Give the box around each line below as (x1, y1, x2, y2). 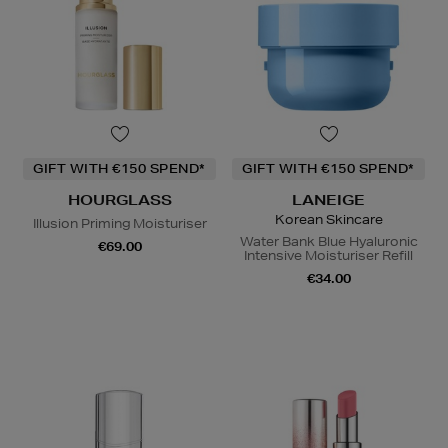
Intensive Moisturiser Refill (244, 246, 413, 264)
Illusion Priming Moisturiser (32, 214, 207, 232)
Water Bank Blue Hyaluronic (239, 232, 418, 250)
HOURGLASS (67, 190, 172, 209)
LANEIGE (292, 190, 365, 209)
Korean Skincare (274, 210, 383, 228)
